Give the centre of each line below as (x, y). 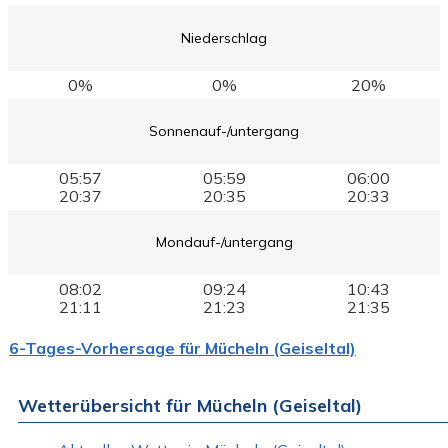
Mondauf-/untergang (224, 242)
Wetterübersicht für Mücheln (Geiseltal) (190, 405)
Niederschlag (224, 38)
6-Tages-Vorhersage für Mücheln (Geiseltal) (182, 347)
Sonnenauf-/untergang (224, 131)
